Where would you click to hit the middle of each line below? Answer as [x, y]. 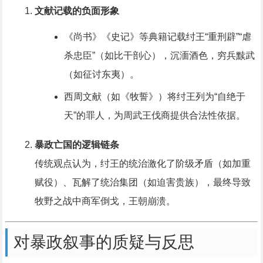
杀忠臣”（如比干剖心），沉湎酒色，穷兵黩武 [159, 56]
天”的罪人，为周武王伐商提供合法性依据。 [154, 116]
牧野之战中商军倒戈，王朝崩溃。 [105, 201]
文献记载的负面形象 [77, 11]
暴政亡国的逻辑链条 [77, 145]
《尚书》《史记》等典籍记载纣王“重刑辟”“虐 [157, 37]
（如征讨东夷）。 [101, 75]
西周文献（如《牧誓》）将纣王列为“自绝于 [154, 97]
